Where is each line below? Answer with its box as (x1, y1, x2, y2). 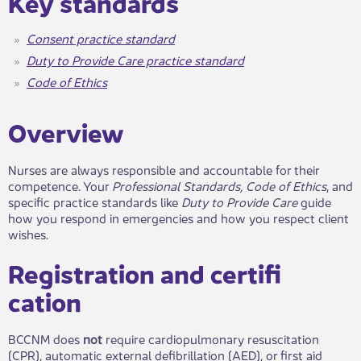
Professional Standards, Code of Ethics (112, 176, 326, 195)
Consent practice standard (27, 28, 175, 48)
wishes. (8, 224, 52, 243)
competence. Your (8, 176, 112, 195)
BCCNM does (8, 329, 83, 348)
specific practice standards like (8, 192, 181, 211)
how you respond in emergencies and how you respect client (8, 208, 349, 227)
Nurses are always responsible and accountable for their (8, 160, 319, 179)
